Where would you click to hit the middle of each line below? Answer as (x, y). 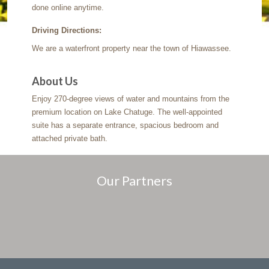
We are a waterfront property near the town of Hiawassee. (132, 49)
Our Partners (134, 181)
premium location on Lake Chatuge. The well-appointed (127, 112)
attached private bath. (70, 139)
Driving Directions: (67, 31)
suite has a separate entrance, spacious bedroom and (125, 125)
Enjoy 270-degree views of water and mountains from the (131, 99)
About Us (55, 81)
